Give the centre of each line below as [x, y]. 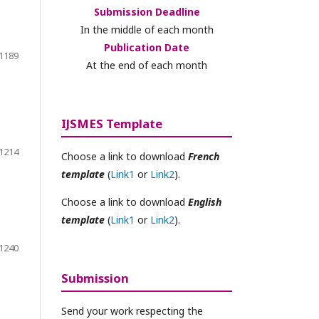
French [204, 156]
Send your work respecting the [132, 311]
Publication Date [147, 47]
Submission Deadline [147, 12]
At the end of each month [147, 65]
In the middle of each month [147, 30]
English [205, 202]
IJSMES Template [112, 124]
